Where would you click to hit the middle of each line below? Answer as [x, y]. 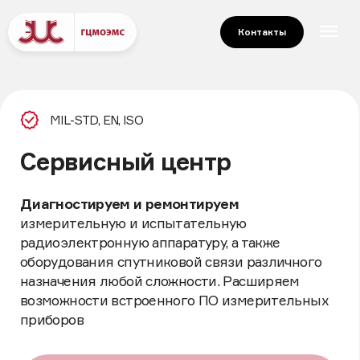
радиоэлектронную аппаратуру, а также [121, 194]
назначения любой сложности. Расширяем [128, 226]
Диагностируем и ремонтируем [104, 164]
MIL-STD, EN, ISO [78, 96]
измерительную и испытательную [107, 179]
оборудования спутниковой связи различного [137, 210]
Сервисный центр [101, 129]
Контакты [262, 32]
